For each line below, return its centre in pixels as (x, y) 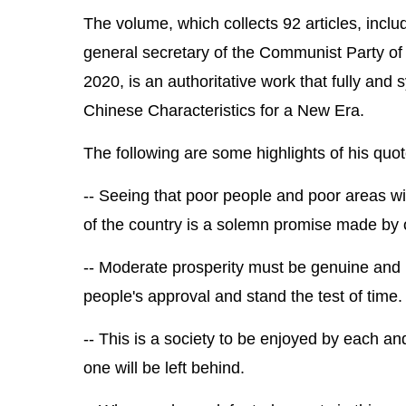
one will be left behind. (164, 368)
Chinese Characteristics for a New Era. (224, 111)
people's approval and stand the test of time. (243, 296)
